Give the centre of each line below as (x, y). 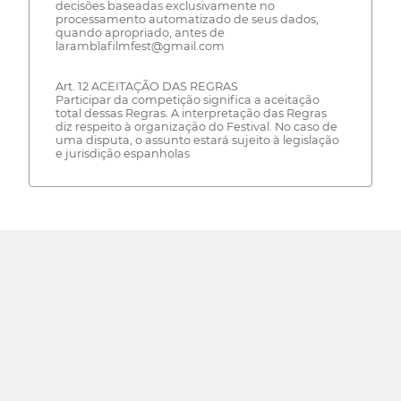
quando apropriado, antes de (140, 33)
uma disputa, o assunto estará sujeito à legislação (197, 141)
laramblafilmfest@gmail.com (140, 47)
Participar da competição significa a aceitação (187, 100)
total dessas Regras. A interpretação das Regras (191, 114)
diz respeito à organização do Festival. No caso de (196, 127)
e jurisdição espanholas (122, 154)
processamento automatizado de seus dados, (187, 20)
